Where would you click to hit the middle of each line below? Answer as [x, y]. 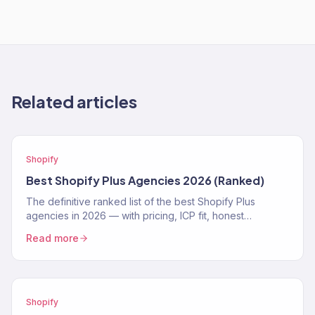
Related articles [74, 101]
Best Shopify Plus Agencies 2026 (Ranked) [145, 180]
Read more [52, 238]
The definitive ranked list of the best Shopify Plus [141, 201]
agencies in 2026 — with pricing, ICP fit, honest [135, 216]
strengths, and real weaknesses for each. [122, 230]
